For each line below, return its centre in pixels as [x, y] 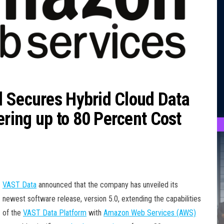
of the [13, 212]
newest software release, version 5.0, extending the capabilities [102, 198]
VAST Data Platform [55, 212]
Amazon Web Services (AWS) [150, 212]
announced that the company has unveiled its [107, 184]
